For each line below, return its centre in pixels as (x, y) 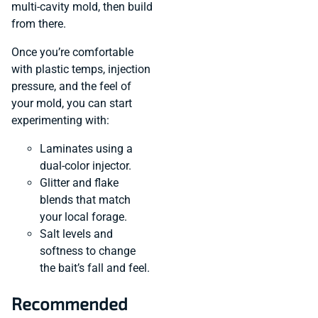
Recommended (70, 304)
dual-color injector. (86, 166)
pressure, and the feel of (71, 87)
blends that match (85, 200)
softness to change (88, 251)
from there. (39, 24)
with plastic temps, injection (81, 70)
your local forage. (83, 217)
